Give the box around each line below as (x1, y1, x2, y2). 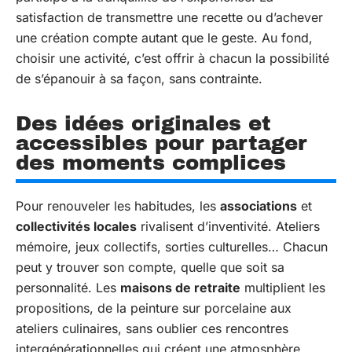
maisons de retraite (120, 280, 240, 295)
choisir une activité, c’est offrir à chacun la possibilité (16, 50, 329, 66)
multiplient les (240, 280, 325, 295)
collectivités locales (16, 218, 137, 234)
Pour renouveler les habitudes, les (16, 198, 220, 214)
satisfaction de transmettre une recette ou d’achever (16, 9, 323, 25)
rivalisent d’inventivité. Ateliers (137, 218, 320, 234)
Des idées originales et (16, 112, 271, 134)
